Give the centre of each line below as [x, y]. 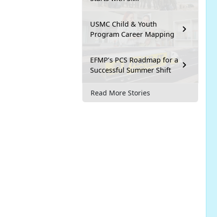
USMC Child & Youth [124, 24]
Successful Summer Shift [131, 70]
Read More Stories [120, 93]
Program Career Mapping [132, 34]
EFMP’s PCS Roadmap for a [134, 60]
